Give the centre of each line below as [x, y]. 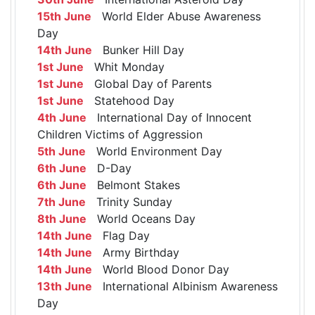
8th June [62, 218]
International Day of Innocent [169, 117]
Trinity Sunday [129, 201]
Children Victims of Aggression [120, 134]
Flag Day [121, 235]
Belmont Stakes [133, 185]
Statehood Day [129, 100]
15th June [64, 16]
